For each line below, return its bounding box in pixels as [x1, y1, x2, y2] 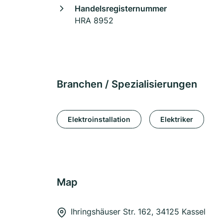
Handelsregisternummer [75, 3, 167, 13]
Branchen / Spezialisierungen [57, 78, 197, 90]
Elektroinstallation [68, 114, 130, 123]
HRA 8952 [75, 15, 113, 25]
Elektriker [160, 114, 193, 123]
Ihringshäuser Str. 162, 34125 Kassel [71, 207, 206, 217]
